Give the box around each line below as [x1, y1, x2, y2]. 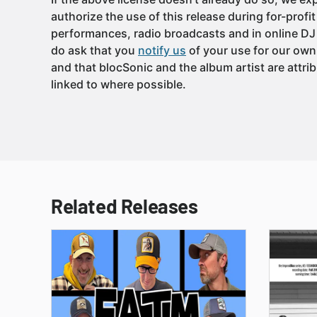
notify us [138, 43, 186, 57]
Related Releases [51, 194, 198, 218]
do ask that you [51, 43, 138, 57]
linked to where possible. [51, 77, 186, 91]
